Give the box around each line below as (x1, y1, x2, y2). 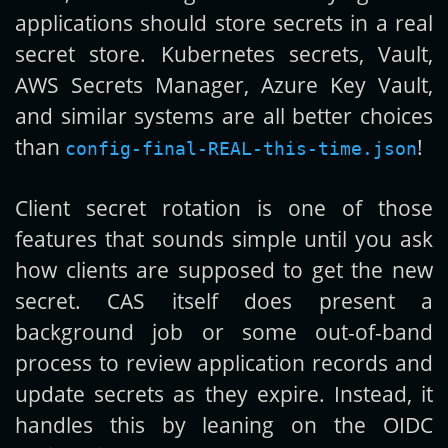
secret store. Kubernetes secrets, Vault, (15, 39, 433, 69)
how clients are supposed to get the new (15, 255, 433, 285)
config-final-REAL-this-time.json (65, 138, 417, 160)
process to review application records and (15, 348, 433, 378)
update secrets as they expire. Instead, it (15, 379, 433, 409)
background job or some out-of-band (15, 317, 433, 347)
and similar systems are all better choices (15, 101, 433, 131)
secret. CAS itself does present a (15, 286, 433, 316)
